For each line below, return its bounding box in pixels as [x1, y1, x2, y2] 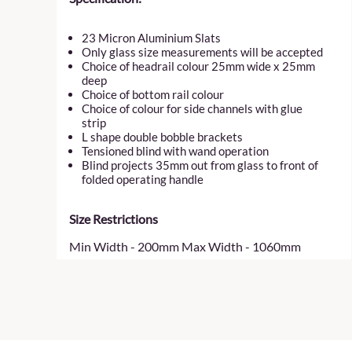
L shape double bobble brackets [82, 129, 243, 144]
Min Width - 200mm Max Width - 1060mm [69, 238, 301, 254]
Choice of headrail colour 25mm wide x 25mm [82, 58, 315, 73]
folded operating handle [82, 171, 203, 186]
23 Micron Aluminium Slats [82, 30, 221, 45]
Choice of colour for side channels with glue [82, 101, 302, 115]
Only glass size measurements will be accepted [82, 44, 323, 59]
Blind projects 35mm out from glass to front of [82, 157, 318, 172]
